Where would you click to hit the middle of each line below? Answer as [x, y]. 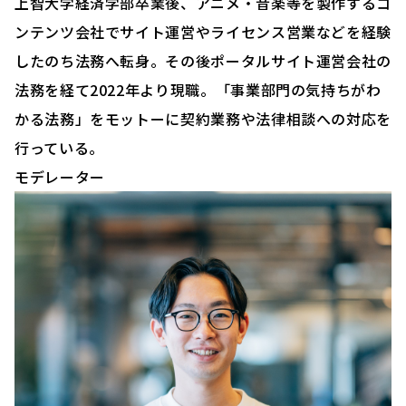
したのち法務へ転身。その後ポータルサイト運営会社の [203, 60]
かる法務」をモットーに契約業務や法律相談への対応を [203, 118]
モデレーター [60, 176]
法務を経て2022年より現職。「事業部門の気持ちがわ [198, 89]
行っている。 [59, 147]
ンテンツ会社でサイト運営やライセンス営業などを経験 [203, 31]
